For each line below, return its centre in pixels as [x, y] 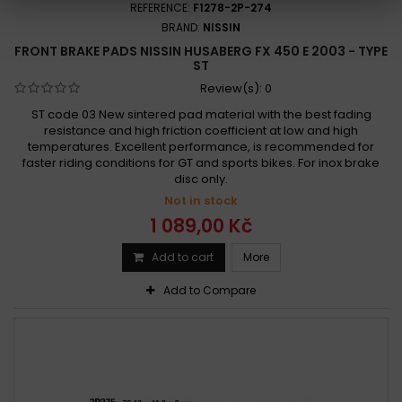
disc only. [201, 179]
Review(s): [232, 88]
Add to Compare [210, 290]
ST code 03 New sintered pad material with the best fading [201, 114]
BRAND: [182, 27]
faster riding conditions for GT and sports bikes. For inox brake [201, 162]
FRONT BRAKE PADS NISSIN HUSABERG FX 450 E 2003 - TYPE [201, 51]
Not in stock [201, 200]
